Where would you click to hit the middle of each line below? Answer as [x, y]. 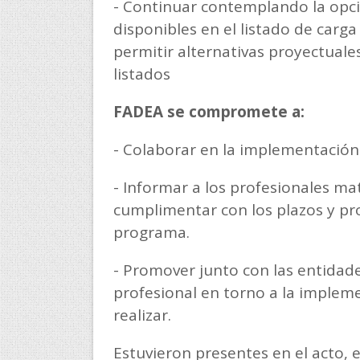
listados [141, 74]
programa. [151, 232]
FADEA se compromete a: [209, 112]
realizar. [142, 315]
